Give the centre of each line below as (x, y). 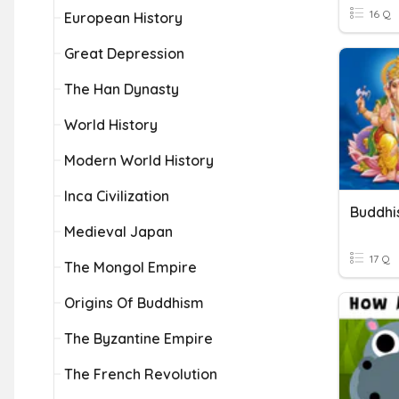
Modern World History (139, 160)
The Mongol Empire (130, 267)
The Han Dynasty (122, 89)
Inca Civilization (117, 196)
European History (123, 18)
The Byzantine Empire (138, 338)
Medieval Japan (118, 232)
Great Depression (124, 53)
